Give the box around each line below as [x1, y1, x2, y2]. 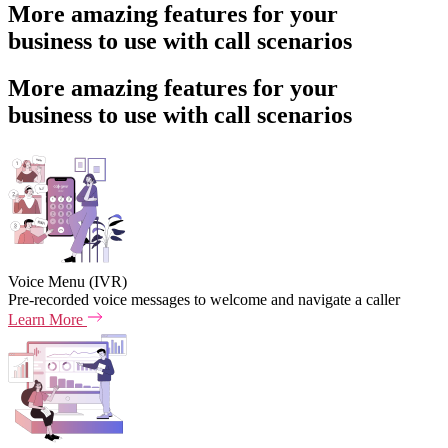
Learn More [8, 310, 87, 328]
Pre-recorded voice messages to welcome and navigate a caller [8, 290, 400, 308]
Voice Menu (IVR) [8, 272, 127, 290]
